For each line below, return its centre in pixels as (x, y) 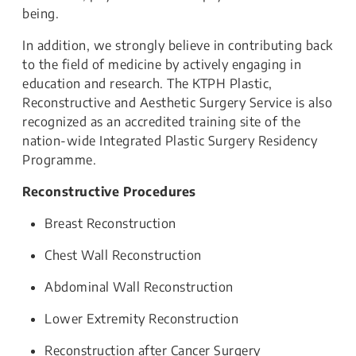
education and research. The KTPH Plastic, (147, 83)
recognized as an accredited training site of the (161, 122)
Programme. (59, 160)
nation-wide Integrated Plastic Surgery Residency (170, 141)
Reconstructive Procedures (109, 192)
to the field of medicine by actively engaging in (162, 64)
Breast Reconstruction (110, 223)
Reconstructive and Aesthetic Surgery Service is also (177, 103)
